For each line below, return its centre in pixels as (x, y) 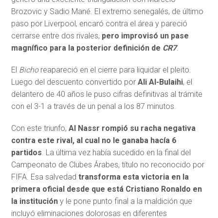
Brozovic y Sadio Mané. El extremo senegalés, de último (107, 12)
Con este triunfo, (40, 128)
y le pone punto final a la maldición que (125, 201)
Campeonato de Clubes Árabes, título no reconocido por (108, 165)
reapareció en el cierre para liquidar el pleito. (115, 70)
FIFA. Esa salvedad (45, 177)
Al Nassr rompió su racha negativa (132, 128)
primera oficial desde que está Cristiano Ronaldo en (106, 189)
